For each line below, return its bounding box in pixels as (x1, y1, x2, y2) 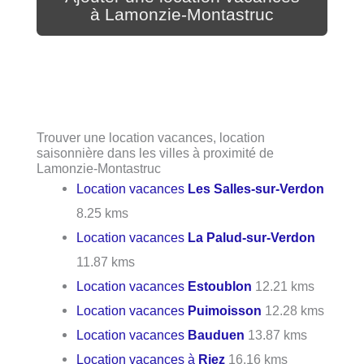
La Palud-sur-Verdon (188, 229, 316, 245)
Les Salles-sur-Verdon (188, 180, 325, 196)
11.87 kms (76, 253, 136, 269)
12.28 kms (262, 302, 325, 318)
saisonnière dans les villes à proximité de (37, 145, 274, 160)
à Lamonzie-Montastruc (90, 4, 274, 24)
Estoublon (188, 278, 253, 293)
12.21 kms (252, 278, 315, 293)
